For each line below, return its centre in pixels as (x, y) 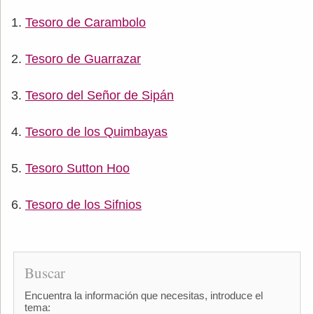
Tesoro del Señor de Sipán (100, 96)
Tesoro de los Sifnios (83, 205)
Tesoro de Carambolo (86, 23)
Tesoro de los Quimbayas (96, 132)
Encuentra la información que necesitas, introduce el (143, 296)
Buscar (45, 273)
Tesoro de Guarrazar (83, 59)
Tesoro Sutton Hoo (77, 169)
